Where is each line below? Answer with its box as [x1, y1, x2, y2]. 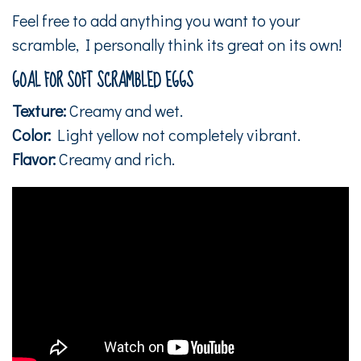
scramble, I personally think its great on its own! [12, 33, 342, 55]
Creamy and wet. [66, 99, 183, 121]
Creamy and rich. [56, 147, 175, 169]
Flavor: [12, 147, 56, 169]
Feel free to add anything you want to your [12, 9, 300, 31]
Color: [12, 123, 51, 145]
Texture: [12, 99, 66, 121]
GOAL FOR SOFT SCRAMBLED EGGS [12, 64, 193, 98]
